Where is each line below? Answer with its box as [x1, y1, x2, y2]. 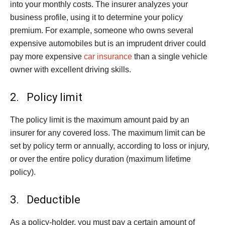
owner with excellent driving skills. [10, 65, 131, 74]
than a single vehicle [132, 52, 207, 61]
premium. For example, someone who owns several [10, 26, 193, 35]
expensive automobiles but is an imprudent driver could [10, 39, 206, 48]
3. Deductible [10, 193, 80, 206]
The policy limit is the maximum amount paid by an [10, 116, 189, 124]
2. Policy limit [10, 91, 82, 103]
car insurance [84, 52, 132, 61]
